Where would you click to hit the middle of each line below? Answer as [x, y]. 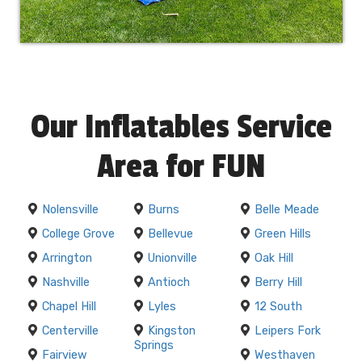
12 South [278, 307]
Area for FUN [181, 167]
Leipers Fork [287, 331]
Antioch [169, 283]
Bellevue [171, 234]
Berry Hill [278, 283]
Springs [154, 346]
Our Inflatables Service [181, 128]
